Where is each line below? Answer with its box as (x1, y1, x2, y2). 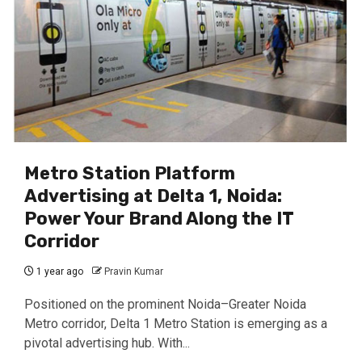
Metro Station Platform (24, 162, 235, 184)
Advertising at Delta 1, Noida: (24, 185, 282, 207)
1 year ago (34, 266, 83, 277)
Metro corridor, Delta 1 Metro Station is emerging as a (24, 316, 327, 331)
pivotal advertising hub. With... (24, 335, 190, 351)
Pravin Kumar (104, 266, 163, 277)
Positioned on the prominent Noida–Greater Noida (24, 297, 306, 312)
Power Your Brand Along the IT (24, 208, 293, 229)
